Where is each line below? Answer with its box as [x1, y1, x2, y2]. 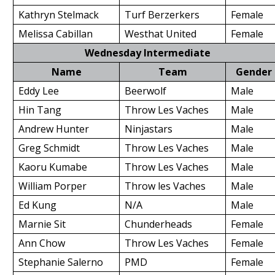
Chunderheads [125, 217, 192, 231]
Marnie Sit [18, 217, 66, 231]
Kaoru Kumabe [18, 160, 87, 174]
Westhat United [125, 27, 196, 41]
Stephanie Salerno [18, 255, 103, 269]
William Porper [18, 179, 87, 193]
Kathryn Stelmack [18, 8, 99, 21]
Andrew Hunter [18, 122, 89, 136]
